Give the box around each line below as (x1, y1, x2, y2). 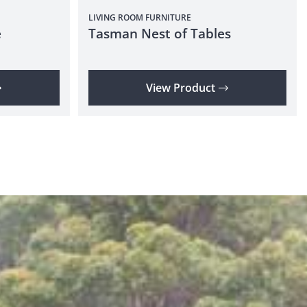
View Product (146, 80, 216, 95)
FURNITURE (143, 12, 191, 23)
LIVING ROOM (88, 12, 143, 23)
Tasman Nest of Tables (88, 25, 231, 42)
